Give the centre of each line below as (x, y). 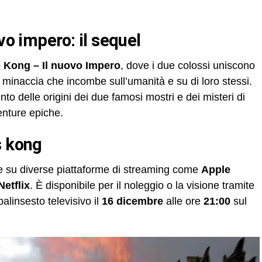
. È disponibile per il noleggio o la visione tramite (142, 185)
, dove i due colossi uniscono (188, 65)
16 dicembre (132, 201)
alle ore (183, 201)
